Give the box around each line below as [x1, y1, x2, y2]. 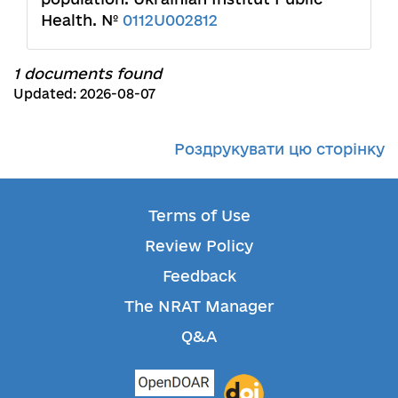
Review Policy [145, 236, 253, 254]
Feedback [162, 267, 236, 284]
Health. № [41, 11, 123, 28]
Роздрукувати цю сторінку [174, 139, 385, 157]
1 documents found [13, 64, 162, 82]
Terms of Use [147, 206, 251, 224]
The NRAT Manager [123, 297, 275, 314]
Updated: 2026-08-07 [13, 85, 155, 101]
